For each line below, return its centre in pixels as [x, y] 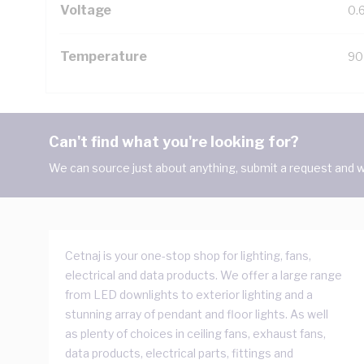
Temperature [104, 56]
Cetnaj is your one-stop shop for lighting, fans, [188, 256]
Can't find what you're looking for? [174, 142]
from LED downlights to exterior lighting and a [189, 295]
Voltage [86, 10]
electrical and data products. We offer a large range [204, 275]
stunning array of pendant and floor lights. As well [197, 314]
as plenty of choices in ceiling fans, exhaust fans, [195, 334]
